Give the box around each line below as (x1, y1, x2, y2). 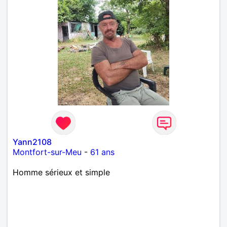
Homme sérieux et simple (13, 167, 110, 177)
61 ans (90, 146, 115, 157)
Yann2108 (13, 136, 52, 147)
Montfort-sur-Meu (13, 146, 82, 157)
